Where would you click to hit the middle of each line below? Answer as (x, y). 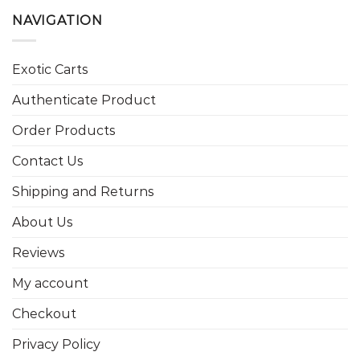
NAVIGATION (57, 21)
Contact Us (47, 161)
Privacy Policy (56, 344)
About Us (42, 222)
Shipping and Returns (83, 191)
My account (50, 283)
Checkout (44, 313)
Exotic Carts (50, 69)
